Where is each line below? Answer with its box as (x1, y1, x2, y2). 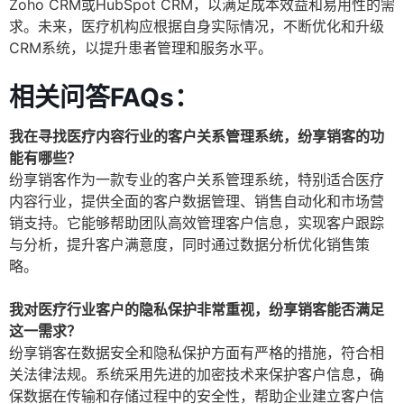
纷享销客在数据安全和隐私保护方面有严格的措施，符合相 (9, 344, 384, 363)
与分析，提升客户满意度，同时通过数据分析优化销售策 (9, 235, 370, 254)
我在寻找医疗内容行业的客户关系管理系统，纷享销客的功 (9, 127, 384, 146)
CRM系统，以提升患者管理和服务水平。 (9, 39, 272, 58)
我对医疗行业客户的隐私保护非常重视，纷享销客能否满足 (9, 300, 384, 319)
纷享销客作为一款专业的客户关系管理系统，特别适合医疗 (9, 170, 384, 189)
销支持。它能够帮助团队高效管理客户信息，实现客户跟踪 (9, 214, 384, 233)
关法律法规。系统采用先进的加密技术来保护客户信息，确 (9, 365, 384, 384)
